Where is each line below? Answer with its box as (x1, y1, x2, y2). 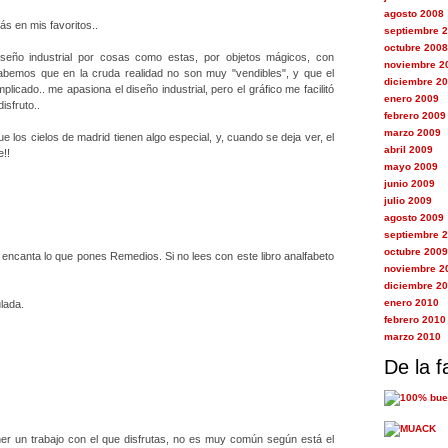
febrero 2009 (383, 110, 446, 121)
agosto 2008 (383, 8, 444, 19)
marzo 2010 (383, 331, 441, 342)
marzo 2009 (383, 127, 441, 138)
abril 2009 (383, 144, 433, 155)
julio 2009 (383, 195, 432, 206)
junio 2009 (383, 178, 435, 189)
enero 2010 (383, 297, 439, 308)
